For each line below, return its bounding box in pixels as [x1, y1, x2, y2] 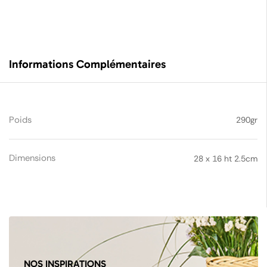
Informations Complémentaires [9, 57, 166, 71]
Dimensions [9, 151, 55, 164]
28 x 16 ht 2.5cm [194, 153, 257, 164]
